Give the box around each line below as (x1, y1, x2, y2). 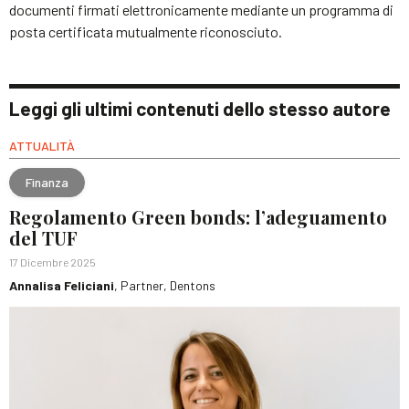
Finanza (26, 173, 68, 190)
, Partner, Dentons (114, 278, 215, 293)
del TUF (9, 225, 78, 250)
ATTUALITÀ (9, 138, 75, 153)
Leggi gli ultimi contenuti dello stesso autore (9, 97, 391, 120)
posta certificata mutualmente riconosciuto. (9, 23, 282, 40)
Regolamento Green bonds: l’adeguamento (9, 204, 387, 229)
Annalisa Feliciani (9, 278, 114, 293)
